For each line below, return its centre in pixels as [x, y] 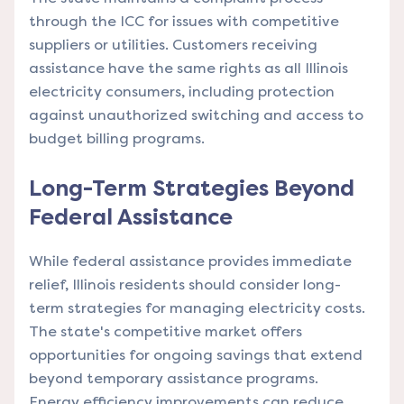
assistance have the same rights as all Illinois [188, 68]
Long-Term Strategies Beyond [192, 188]
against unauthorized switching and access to [196, 115]
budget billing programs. [117, 138]
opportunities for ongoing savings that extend [196, 354]
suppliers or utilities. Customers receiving [173, 44]
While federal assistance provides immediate [190, 261]
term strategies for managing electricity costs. [197, 308]
